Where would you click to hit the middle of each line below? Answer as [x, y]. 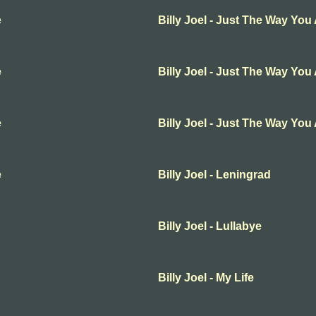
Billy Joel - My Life [206, 278]
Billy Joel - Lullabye [210, 226]
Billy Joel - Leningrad [214, 175]
